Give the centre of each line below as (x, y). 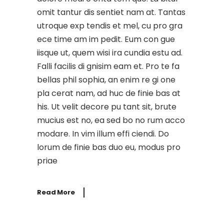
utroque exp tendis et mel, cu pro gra (110, 25)
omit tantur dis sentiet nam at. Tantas (111, 12)
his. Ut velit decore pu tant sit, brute (107, 106)
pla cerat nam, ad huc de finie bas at (109, 93)
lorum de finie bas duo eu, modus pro (109, 147)
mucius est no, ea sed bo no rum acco (111, 120)
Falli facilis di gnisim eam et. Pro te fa (108, 66)
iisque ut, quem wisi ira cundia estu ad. (110, 52)
